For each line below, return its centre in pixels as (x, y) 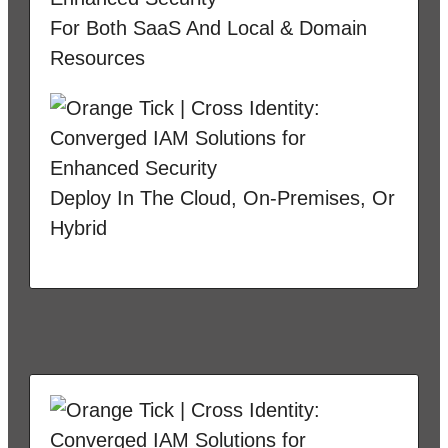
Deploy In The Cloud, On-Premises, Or (222, 197)
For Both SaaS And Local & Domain (208, 27)
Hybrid (78, 227)
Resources (97, 57)
